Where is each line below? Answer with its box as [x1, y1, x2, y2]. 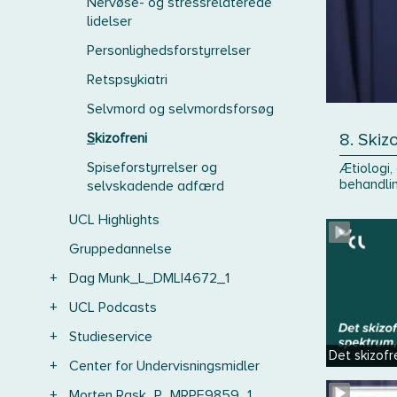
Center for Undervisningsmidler [69, 357, 260, 375]
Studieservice [69, 328, 152, 346]
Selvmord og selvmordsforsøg [87, 100, 274, 118]
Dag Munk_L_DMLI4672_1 [69, 269, 230, 287]
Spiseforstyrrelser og [87, 159, 217, 176]
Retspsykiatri [87, 71, 167, 89]
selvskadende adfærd [87, 177, 224, 195]
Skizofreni [95, 129, 147, 147]
